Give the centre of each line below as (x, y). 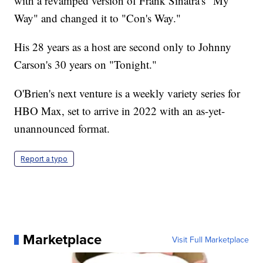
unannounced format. (62, 129)
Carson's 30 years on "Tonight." (86, 65)
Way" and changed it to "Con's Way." (98, 18)
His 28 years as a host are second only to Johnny (123, 47)
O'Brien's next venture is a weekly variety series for (127, 93)
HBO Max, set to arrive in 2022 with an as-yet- (120, 111)
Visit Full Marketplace (210, 240)
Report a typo (44, 159)
